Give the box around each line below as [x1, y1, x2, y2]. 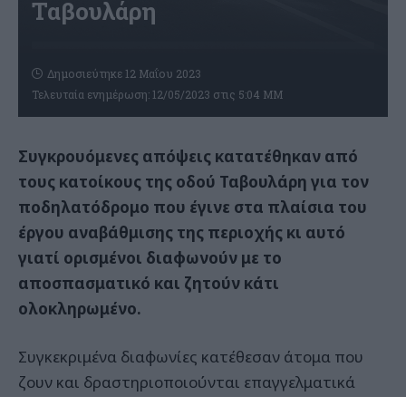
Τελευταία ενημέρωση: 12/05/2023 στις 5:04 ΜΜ [32, 86, 283, 101]
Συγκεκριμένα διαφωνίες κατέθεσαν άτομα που [18, 346, 363, 368]
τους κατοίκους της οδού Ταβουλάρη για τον [18, 170, 369, 192]
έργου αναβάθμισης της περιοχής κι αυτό [18, 221, 345, 243]
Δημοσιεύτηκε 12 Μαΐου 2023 [47, 65, 201, 81]
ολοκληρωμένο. [18, 297, 141, 319]
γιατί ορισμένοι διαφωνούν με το [18, 246, 282, 268]
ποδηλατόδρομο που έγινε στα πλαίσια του [18, 196, 367, 217]
